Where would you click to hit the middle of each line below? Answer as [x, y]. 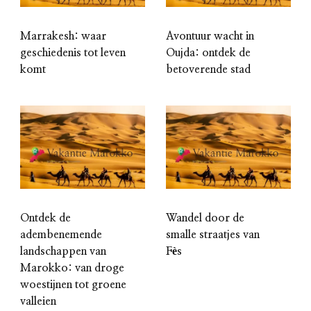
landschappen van [63, 251]
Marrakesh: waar [63, 36]
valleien [38, 301]
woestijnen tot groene [73, 284]
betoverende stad [208, 69]
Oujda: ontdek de [208, 52]
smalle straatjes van [213, 234]
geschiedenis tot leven [73, 52]
